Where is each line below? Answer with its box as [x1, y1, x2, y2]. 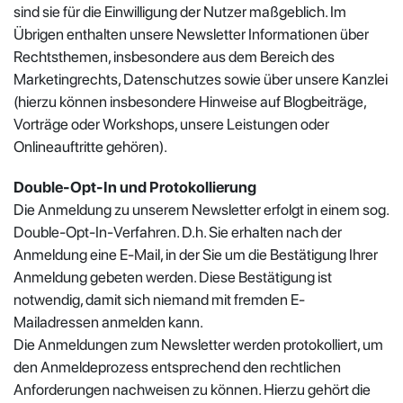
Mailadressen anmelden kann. [13, 312, 203, 331]
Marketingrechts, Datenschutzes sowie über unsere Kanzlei [13, 69, 388, 88]
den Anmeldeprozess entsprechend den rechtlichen [13, 357, 341, 376]
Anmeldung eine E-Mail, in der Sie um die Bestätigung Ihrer [13, 245, 378, 264]
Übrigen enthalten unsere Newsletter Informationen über [13, 24, 369, 43]
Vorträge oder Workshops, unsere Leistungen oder [13, 114, 329, 133]
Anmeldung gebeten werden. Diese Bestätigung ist [13, 267, 332, 286]
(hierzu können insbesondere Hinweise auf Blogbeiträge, [13, 92, 366, 111]
